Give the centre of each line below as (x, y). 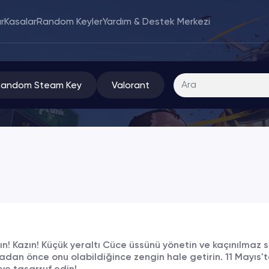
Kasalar (20, 21)
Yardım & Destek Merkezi (156, 21)
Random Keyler (70, 21)
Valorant (131, 85)
